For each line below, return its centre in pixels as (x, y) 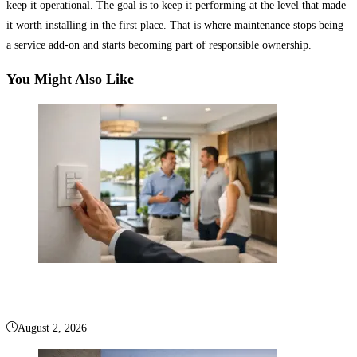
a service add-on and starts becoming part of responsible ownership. (159, 45)
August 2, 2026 (52, 328)
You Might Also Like (70, 79)
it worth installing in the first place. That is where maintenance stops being (175, 25)
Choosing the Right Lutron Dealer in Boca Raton (158, 294)
